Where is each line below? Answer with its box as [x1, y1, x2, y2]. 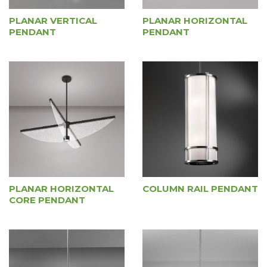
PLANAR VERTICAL [9, 15, 97, 26]
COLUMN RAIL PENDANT [142, 183, 258, 194]
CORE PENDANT [9, 194, 85, 206]
